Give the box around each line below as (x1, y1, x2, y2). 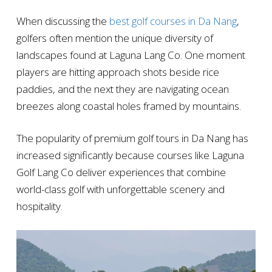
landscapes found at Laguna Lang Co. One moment (16, 47, 245, 62)
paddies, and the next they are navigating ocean (16, 81, 229, 96)
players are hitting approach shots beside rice (16, 64, 219, 79)
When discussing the (16, 13, 109, 28)
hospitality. (16, 199, 63, 213)
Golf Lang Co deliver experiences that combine (16, 165, 226, 179)
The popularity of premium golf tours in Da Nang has (16, 131, 248, 145)
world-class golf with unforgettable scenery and (16, 182, 225, 196)
